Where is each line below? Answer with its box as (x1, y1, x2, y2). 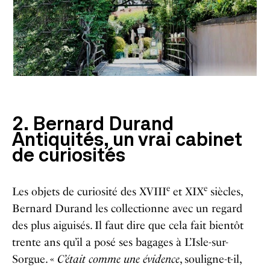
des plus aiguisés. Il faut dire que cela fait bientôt (12, 218, 243, 232)
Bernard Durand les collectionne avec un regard (12, 201, 242, 215)
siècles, (207, 184, 242, 198)
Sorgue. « (12, 252, 57, 266)
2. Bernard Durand (12, 115, 174, 135)
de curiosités (12, 146, 125, 166)
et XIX (170, 184, 204, 198)
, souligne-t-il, (180, 252, 241, 266)
